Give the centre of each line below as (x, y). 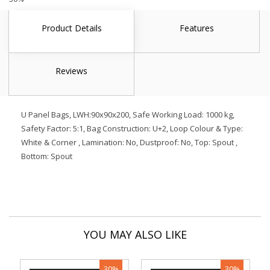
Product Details (71, 28)
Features (197, 28)
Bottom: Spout (47, 156)
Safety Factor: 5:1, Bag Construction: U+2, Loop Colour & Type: (132, 128)
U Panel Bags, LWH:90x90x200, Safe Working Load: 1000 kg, (128, 115)
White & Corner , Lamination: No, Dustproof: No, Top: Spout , (129, 142)
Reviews (71, 71)
